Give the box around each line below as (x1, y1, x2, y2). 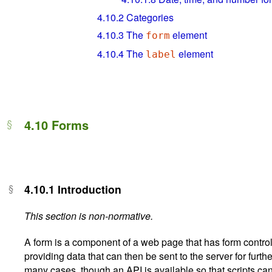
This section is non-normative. (24, 208, 153, 223)
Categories (124, 10, 174, 24)
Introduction (55, 181, 121, 197)
